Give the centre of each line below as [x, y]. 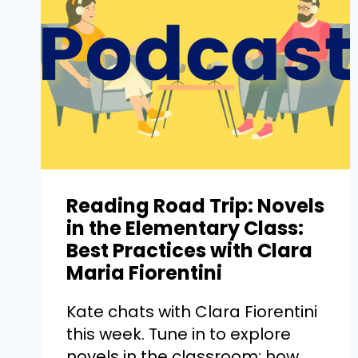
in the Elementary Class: [185, 229]
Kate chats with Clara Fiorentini [192, 312]
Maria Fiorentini [144, 273]
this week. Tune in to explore [179, 334]
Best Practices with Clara [189, 251]
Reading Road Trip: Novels [195, 206]
